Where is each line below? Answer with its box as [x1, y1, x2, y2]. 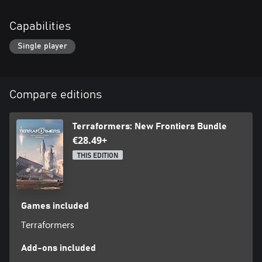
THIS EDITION [77, 152, 118, 160]
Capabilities [9, 20, 71, 32]
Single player [18, 42, 67, 51]
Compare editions [9, 89, 102, 101]
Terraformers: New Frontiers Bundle [73, 122, 227, 132]
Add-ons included [20, 243, 96, 253]
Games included [20, 201, 89, 211]
